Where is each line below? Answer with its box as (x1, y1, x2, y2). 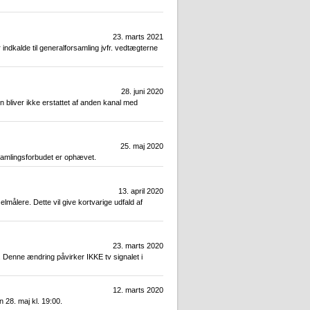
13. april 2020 (118, 187, 163, 196)
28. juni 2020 (121, 87, 163, 96)
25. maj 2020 (120, 142, 163, 151)
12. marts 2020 (113, 286, 163, 295)
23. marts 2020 (113, 241, 163, 250)
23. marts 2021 (113, 33, 163, 42)
